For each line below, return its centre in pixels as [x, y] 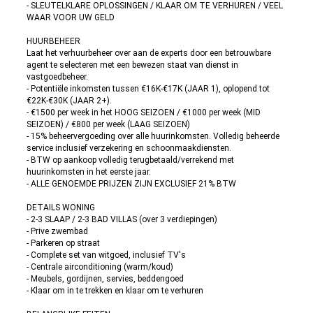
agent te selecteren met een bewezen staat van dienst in [132, 65]
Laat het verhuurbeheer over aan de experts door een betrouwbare [149, 53]
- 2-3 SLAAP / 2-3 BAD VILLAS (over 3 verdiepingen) [122, 219]
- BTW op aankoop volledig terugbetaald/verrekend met [130, 160]
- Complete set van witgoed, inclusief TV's [106, 255]
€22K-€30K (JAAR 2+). [69, 101]
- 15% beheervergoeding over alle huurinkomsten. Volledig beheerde [153, 136]
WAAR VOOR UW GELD [71, 17]
